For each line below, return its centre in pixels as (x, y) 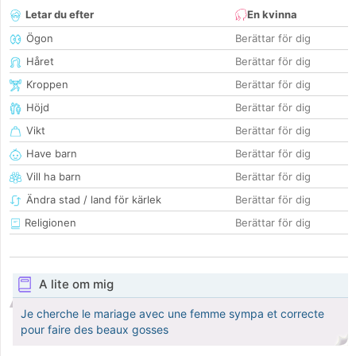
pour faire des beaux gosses (95, 330)
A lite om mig (76, 284)
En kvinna (272, 15)
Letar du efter (60, 15)
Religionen (49, 223)
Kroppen (47, 85)
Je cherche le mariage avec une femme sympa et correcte (172, 314)
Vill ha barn (54, 177)
